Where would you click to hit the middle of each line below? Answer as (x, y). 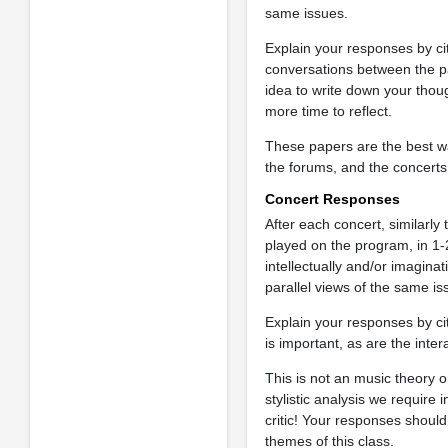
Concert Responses (332, 199)
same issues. (306, 13)
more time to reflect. (328, 111)
